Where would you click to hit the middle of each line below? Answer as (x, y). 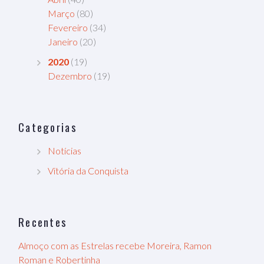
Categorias (48, 126)
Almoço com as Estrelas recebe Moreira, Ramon (115, 245)
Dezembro (70, 75)
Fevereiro (68, 27)
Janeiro (63, 41)
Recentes (43, 221)
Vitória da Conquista (88, 170)
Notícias (65, 150)
